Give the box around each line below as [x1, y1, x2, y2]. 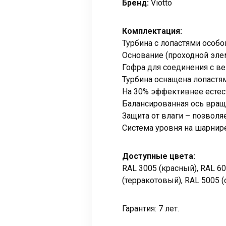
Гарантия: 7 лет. [122, 203, 179, 213]
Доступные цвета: [122, 151, 195, 161]
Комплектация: [122, 26, 182, 36]
